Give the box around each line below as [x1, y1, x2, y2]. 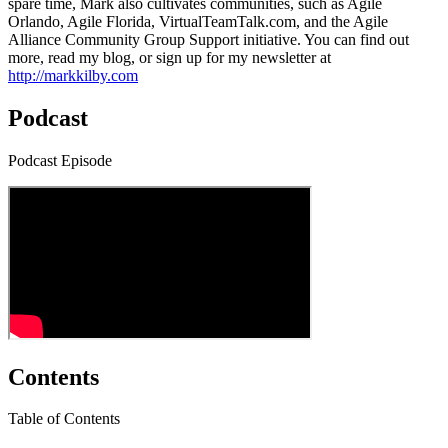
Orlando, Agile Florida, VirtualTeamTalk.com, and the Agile [8, 12, 388, 30]
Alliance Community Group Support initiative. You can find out [8, 30, 409, 48]
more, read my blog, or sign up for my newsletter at [8, 48, 331, 66]
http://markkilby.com [8, 66, 138, 84]
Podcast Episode [8, 151, 112, 169]
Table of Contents [8, 410, 120, 428]
